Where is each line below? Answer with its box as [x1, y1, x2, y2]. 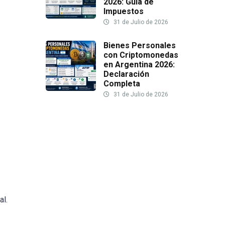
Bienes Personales [103, 41, 176, 51]
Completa [103, 79, 140, 89]
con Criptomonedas [103, 50, 178, 60]
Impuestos [103, 7, 144, 17]
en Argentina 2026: [103, 60, 175, 70]
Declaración [103, 69, 149, 79]
